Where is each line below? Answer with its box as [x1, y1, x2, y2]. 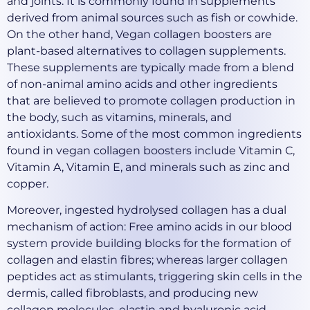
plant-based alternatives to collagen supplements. [7, 44, 286, 57]
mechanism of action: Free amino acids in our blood [7, 220, 292, 234]
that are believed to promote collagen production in [7, 93, 295, 107]
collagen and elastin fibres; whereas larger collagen [7, 253, 288, 267]
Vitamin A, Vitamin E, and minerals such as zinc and [7, 160, 290, 174]
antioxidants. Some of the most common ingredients [7, 127, 302, 140]
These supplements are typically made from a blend [7, 60, 294, 74]
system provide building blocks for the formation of [7, 237, 291, 250]
